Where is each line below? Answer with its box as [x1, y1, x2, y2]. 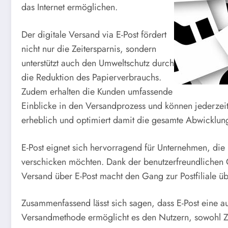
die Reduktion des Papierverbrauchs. [21, 70, 161, 84]
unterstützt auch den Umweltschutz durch [21, 56, 174, 70]
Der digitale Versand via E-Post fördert [21, 27, 166, 41]
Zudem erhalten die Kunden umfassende [21, 84, 173, 98]
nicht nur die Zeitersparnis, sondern [21, 42, 156, 55]
